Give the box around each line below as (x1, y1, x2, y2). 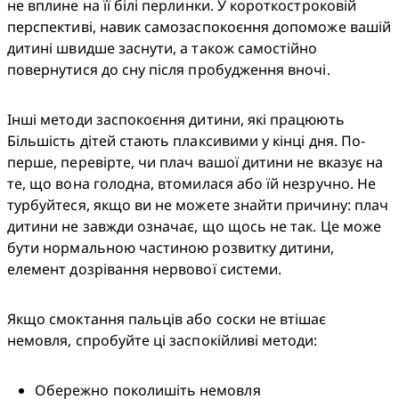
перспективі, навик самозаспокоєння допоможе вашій (7, 17, 391, 37)
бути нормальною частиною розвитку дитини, (7, 238, 335, 258)
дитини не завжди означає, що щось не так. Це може (7, 216, 381, 237)
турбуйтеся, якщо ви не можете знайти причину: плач (7, 195, 388, 216)
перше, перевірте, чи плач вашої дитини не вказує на (7, 152, 384, 173)
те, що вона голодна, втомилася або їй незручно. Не (7, 174, 376, 194)
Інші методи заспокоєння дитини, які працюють (7, 110, 345, 130)
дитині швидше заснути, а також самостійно (7, 38, 318, 59)
